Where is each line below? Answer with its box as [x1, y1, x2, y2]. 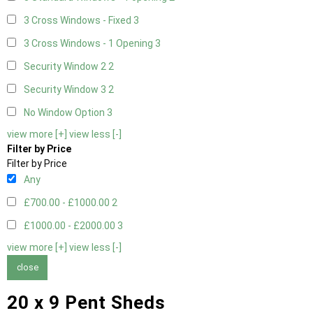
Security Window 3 [24, 84, 108, 96]
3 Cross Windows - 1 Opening [24, 38, 155, 50]
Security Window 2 [24, 61, 108, 73]
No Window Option [24, 107, 107, 119]
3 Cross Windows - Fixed [24, 15, 133, 27]
